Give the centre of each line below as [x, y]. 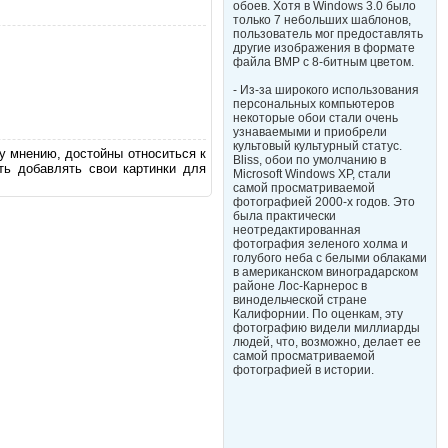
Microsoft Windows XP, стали [312, 174]
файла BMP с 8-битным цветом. [323, 62]
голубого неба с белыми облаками [330, 258]
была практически [284, 216]
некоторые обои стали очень [315, 118]
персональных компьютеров [313, 104]
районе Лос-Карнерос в [300, 286]
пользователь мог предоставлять [328, 34]
